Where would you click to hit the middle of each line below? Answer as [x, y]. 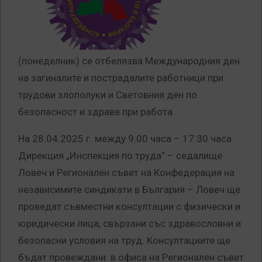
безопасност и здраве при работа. [96, 112]
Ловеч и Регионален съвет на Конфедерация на [126, 173]
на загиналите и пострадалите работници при [121, 78]
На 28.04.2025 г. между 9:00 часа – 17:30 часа [125, 139]
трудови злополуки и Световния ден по [108, 95]
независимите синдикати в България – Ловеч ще [129, 190]
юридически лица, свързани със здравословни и [130, 224]
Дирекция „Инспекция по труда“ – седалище [120, 156]
